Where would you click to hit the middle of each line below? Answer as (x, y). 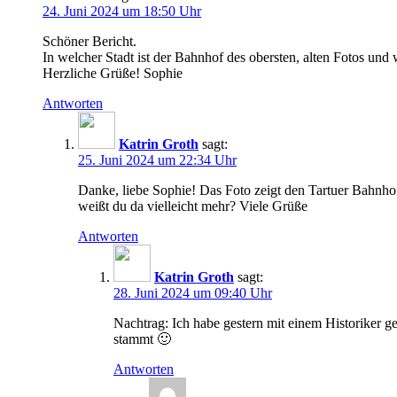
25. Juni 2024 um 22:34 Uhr (157, 160)
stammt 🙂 (142, 339)
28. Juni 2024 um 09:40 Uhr (193, 292)
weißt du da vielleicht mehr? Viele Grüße (193, 206)
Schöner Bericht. (90, 41)
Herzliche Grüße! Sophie (113, 73)
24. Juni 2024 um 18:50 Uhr (122, 11)
